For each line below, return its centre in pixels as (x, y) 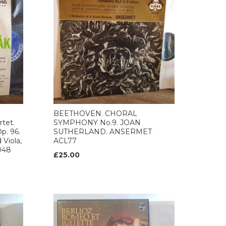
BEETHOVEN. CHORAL (95, 114)
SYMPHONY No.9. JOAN (97, 123)
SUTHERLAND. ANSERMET (103, 132)
